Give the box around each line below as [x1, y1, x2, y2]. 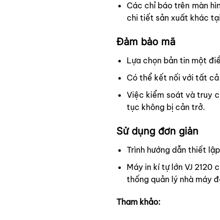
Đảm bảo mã [116, 36, 175, 48]
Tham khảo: [116, 196, 161, 207]
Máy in [126, 162, 153, 172]
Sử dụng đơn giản [116, 125, 198, 137]
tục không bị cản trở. [126, 102, 205, 112]
